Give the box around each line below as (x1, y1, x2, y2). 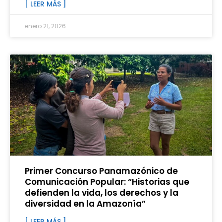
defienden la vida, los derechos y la (25, 187, 178, 199)
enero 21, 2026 (25, 22, 66, 31)
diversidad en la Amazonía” (25, 198, 146, 210)
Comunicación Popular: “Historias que (25, 176, 189, 188)
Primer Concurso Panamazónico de (25, 165, 178, 177)
